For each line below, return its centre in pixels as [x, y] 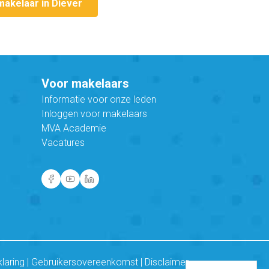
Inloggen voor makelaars [94, 114]
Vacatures [63, 143]
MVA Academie [74, 128]
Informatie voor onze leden [98, 100]
